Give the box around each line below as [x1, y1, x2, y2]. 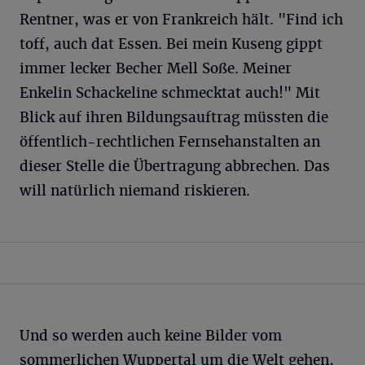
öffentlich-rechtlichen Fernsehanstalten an [20, 132, 320, 151]
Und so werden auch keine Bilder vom [20, 326, 282, 345]
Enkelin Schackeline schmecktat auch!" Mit [20, 83, 320, 102]
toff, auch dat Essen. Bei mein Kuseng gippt [20, 34, 323, 53]
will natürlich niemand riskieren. [20, 181, 250, 200]
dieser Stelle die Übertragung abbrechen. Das [20, 156, 330, 175]
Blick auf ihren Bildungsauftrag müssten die [20, 108, 328, 126]
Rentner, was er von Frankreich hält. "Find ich [20, 10, 343, 29]
